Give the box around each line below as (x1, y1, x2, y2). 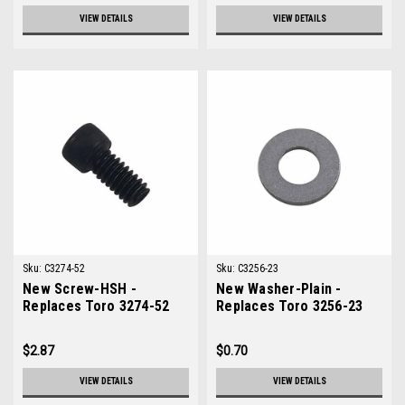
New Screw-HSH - (23, 280, 137, 297)
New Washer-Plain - (216, 280, 342, 297)
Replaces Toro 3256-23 (216, 297, 363, 315)
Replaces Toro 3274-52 (23, 297, 170, 315)
